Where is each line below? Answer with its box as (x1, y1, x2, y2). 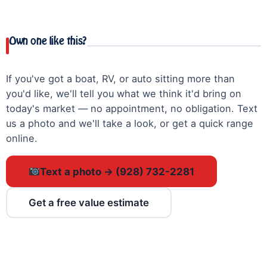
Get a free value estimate (29, 197, 149, 209)
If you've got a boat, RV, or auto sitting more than (6, 73, 235, 85)
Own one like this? (9, 33, 87, 49)
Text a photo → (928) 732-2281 (40, 165, 195, 178)
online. (6, 132, 38, 145)
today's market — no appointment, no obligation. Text (6, 103, 257, 115)
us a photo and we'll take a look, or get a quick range (6, 117, 253, 130)
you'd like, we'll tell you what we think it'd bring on (6, 88, 241, 100)
